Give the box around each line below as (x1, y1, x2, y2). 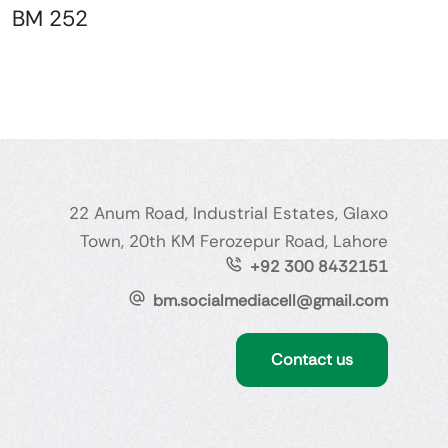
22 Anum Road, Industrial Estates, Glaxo (68, 202, 388, 225)
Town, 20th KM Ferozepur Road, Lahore (79, 230, 388, 253)
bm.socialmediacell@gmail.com (152, 290, 388, 312)
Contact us (270, 349, 353, 371)
